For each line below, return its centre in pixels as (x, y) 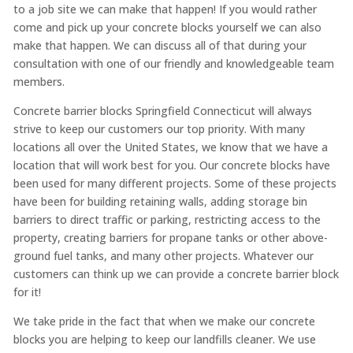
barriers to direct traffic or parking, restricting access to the (167, 219)
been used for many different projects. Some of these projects (175, 183)
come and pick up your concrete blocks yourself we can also (167, 27)
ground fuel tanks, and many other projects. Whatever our (163, 255)
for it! (27, 292)
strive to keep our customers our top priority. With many (159, 128)
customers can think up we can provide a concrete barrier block (176, 273)
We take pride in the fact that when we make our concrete (164, 321)
